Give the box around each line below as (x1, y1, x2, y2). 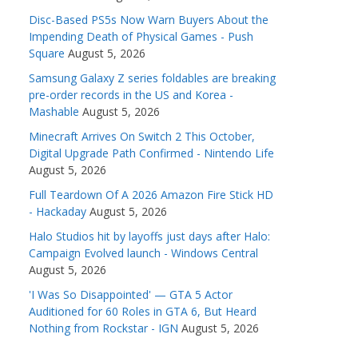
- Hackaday (29, 204, 86, 220)
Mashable (29, 104, 79, 120)
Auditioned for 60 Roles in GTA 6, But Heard (29, 304, 257, 320)
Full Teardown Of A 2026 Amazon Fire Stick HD (29, 187, 273, 203)
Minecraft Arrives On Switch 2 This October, (29, 129, 255, 145)
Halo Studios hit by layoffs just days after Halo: (29, 229, 270, 245)
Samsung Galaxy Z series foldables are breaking (29, 70, 276, 86)
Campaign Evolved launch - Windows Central (29, 245, 258, 261)
